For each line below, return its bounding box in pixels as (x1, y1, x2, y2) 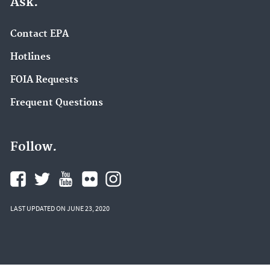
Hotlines (10, 51, 51, 63)
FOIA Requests (10, 74, 78, 86)
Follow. (10, 139, 57, 155)
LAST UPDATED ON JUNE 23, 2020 (10, 204, 110, 213)
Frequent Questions (10, 96, 103, 108)
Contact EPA (10, 28, 69, 40)
